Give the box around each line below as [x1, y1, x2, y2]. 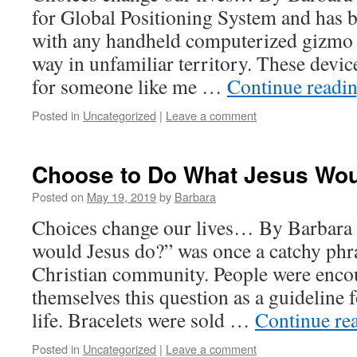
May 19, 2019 [87, 188, 156, 205]
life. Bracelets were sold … [32, 306, 255, 333]
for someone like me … [32, 73, 227, 100]
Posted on [32, 188, 84, 205]
